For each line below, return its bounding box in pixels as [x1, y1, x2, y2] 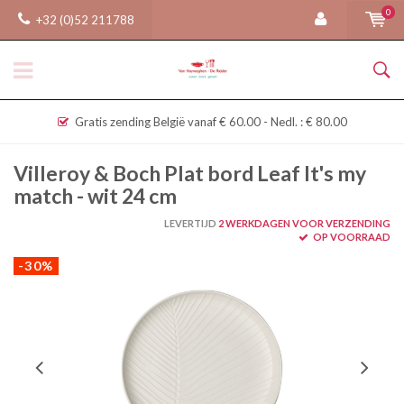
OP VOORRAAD [311, 231, 390, 243]
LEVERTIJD [164, 217, 216, 229]
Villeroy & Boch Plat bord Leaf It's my [14, 161, 366, 186]
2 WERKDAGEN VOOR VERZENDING [216, 217, 390, 229]
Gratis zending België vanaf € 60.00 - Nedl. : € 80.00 [74, 115, 347, 129]
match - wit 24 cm [14, 183, 177, 208]
